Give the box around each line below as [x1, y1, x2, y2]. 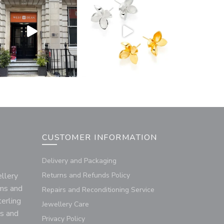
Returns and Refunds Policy [41, 170, 130, 180]
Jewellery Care [41, 199, 89, 209]
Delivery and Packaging [41, 156, 116, 166]
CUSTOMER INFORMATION [41, 132, 157, 143]
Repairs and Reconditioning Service [41, 185, 154, 195]
